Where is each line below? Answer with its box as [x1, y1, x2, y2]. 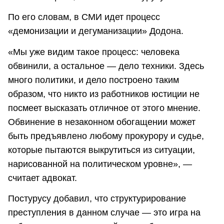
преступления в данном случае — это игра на [8, 207, 200, 217]
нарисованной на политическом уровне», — [8, 158, 192, 169]
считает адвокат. [8, 172, 79, 183]
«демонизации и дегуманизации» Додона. [8, 26, 183, 36]
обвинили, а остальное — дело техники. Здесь [8, 60, 204, 71]
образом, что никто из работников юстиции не [8, 88, 199, 99]
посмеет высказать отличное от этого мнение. [8, 102, 200, 113]
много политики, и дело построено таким [8, 74, 179, 85]
